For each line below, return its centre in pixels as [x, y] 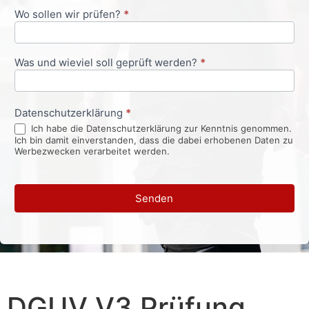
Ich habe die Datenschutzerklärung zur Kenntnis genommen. [160, 128]
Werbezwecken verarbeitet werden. [92, 151]
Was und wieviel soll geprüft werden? [107, 62]
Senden [154, 199]
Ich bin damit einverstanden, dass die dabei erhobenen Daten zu [154, 140]
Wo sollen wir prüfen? [69, 14]
